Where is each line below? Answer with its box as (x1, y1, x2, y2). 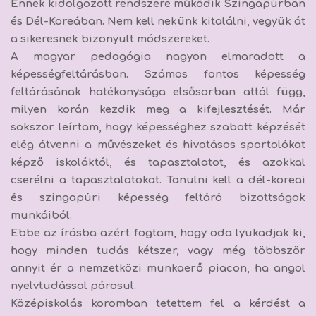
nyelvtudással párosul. (11, 279, 136, 292)
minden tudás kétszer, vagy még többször (46, 244, 306, 257)
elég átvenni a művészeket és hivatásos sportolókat (11, 138, 305, 151)
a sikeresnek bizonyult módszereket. (11, 32, 209, 45)
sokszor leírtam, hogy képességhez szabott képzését (11, 121, 305, 133)
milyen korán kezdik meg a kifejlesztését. (11, 103, 272, 116)
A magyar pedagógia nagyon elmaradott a (11, 50, 305, 63)
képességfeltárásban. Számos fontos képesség (11, 68, 305, 80)
